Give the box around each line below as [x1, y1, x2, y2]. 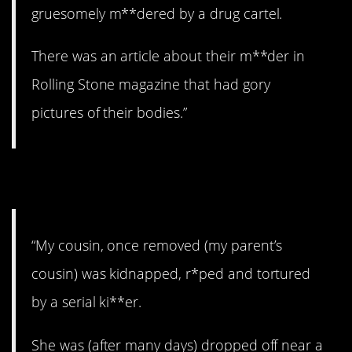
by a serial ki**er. [31, 292, 142, 312]
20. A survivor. [12, 159, 205, 200]
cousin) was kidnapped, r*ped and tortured [31, 264, 311, 284]
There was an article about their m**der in [31, 46, 306, 66]
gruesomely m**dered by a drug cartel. [31, 3, 283, 23]
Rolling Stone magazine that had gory [31, 75, 270, 94]
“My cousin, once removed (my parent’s [31, 236, 283, 255]
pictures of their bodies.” [31, 103, 187, 123]
